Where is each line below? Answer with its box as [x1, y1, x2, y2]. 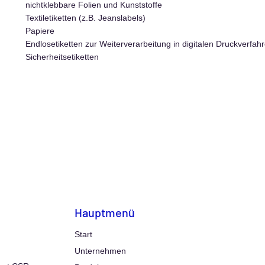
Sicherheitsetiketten [25, 52, 99, 62]
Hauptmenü [75, 205, 135, 219]
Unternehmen [75, 246, 126, 256]
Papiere [25, 26, 55, 35]
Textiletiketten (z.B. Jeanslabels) [25, 13, 146, 22]
